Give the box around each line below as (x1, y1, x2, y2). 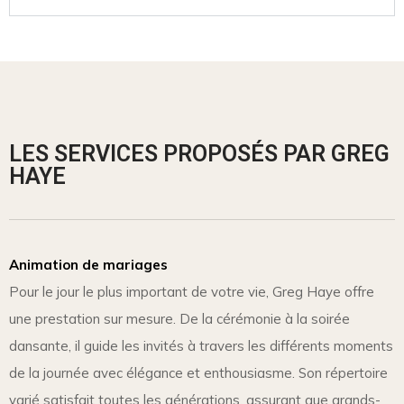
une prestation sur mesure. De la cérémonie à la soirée (9, 309, 350, 327)
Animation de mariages (9, 255, 168, 273)
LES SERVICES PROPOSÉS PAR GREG (9, 140, 390, 167)
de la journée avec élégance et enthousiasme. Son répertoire (9, 363, 388, 381)
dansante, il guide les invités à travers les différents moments (9, 336, 393, 354)
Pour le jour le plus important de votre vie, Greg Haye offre (9, 282, 374, 300)
